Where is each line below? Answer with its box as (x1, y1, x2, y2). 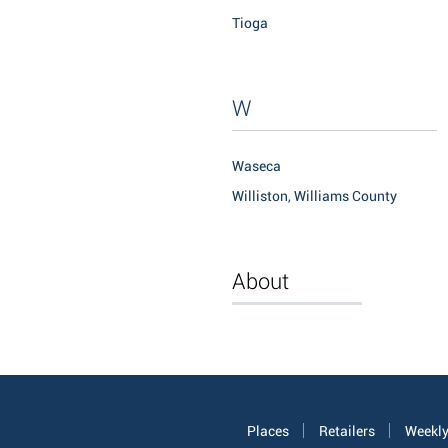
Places (247, 423, 289, 440)
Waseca (232, 158, 281, 175)
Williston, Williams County (232, 188, 397, 205)
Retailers (319, 423, 375, 440)
